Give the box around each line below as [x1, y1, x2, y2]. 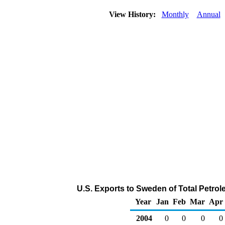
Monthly [161, 10, 189, 19]
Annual [196, 10, 220, 19]
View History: [106, 10, 160, 19]
